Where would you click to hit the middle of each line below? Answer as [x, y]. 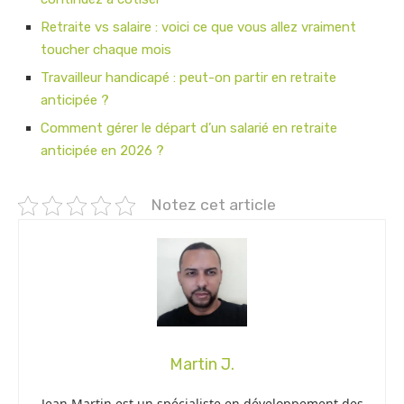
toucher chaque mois [106, 50]
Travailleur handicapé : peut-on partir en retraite [188, 78]
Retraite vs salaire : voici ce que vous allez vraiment [198, 28]
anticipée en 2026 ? [102, 151]
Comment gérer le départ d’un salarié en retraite [189, 129]
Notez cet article [213, 205]
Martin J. [202, 364]
